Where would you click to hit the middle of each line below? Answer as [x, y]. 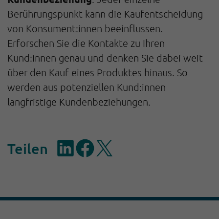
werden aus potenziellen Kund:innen [87, 87]
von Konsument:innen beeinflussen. [85, 29]
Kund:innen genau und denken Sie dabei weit [105, 58]
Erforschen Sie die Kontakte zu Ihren [86, 43]
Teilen [28, 148]
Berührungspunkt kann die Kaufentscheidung [105, 14]
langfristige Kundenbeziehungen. [79, 102]
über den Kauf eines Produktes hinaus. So [98, 73]
